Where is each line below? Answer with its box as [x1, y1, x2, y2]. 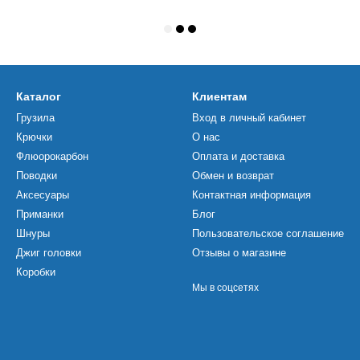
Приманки [16, 208, 63, 220]
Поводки [16, 170, 57, 182]
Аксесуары [16, 189, 69, 201]
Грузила [16, 112, 55, 124]
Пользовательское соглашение [192, 227, 344, 239]
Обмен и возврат [192, 170, 274, 182]
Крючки [16, 131, 52, 143]
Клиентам [192, 90, 247, 103]
